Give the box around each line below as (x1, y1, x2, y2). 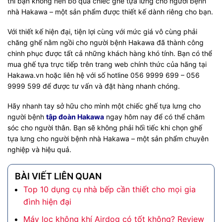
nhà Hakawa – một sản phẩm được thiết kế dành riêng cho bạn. (7, 7, 213, 16)
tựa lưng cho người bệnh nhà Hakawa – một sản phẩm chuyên (7, 134, 209, 143)
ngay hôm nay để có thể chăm (104, 112, 205, 121)
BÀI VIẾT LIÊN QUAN (15, 171, 102, 182)
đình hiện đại (23, 197, 71, 207)
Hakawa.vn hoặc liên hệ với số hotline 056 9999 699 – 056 (7, 71, 200, 80)
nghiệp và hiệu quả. (7, 145, 71, 154)
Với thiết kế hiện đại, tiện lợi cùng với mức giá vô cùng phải (7, 27, 197, 36)
